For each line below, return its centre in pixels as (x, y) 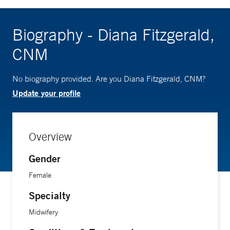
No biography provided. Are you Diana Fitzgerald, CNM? (109, 79)
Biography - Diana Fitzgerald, (113, 35)
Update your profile (46, 93)
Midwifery (43, 212)
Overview (50, 137)
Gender (45, 159)
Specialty (50, 196)
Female (40, 175)
